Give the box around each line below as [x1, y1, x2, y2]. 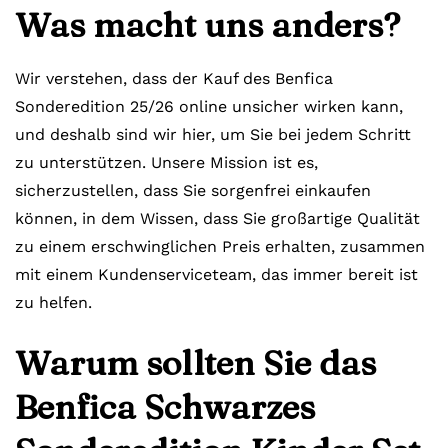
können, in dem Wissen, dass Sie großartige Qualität [15, 209, 420, 228]
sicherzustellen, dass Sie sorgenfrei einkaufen [15, 181, 371, 200]
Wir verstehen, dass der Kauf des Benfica [15, 69, 333, 88]
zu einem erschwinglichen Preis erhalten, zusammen [15, 237, 425, 256]
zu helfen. [15, 293, 92, 312]
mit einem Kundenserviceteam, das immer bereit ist [15, 265, 418, 284]
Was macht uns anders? [15, 4, 400, 46]
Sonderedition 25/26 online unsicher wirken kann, [15, 97, 403, 116]
